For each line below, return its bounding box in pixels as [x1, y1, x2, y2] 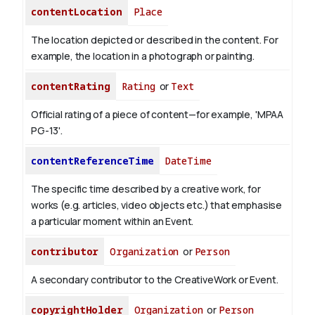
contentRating [31, 79, 110, 94]
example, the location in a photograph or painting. [31, 49, 255, 63]
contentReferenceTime [31, 154, 154, 168]
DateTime [165, 154, 212, 168]
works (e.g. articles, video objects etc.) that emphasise [31, 198, 283, 212]
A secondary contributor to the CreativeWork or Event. [31, 273, 278, 287]
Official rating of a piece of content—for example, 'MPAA [31, 108, 284, 122]
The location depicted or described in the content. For [31, 33, 278, 47]
